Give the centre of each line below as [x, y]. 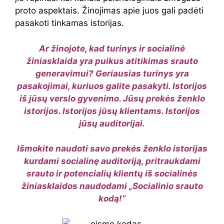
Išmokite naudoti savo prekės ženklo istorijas [112, 148]
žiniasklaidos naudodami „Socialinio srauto [112, 186]
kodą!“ [112, 198]
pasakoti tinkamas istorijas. [69, 23]
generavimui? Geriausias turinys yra [112, 73]
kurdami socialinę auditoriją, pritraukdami [112, 161]
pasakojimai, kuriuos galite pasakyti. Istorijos [112, 86]
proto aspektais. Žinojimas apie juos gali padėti [109, 10]
